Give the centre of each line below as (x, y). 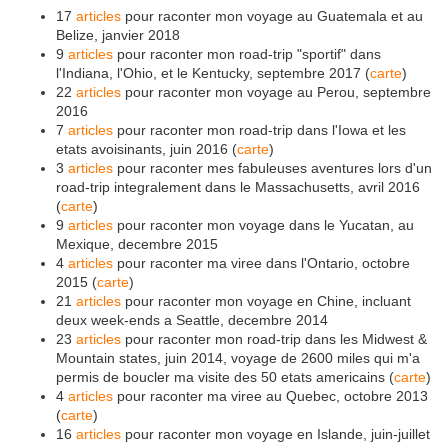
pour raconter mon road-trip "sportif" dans (247, 54)
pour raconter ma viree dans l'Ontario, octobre (261, 263)
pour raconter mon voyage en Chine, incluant (266, 301)
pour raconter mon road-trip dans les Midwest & (274, 339)
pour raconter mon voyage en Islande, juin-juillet (275, 434)
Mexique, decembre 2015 (137, 244)
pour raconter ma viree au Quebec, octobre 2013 (270, 396)
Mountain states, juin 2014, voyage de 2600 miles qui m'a (238, 358)
